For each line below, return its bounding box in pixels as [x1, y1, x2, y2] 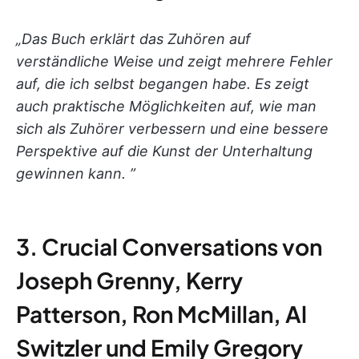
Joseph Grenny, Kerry [16, 265, 243, 294]
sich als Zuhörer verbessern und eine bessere [16, 119, 329, 137]
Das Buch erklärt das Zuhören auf [22, 30, 251, 47]
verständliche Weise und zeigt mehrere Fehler [16, 52, 333, 70]
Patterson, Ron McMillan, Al [16, 299, 307, 328]
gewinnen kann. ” [16, 164, 135, 182]
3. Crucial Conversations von [16, 232, 322, 260]
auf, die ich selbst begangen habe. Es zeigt [16, 75, 309, 92]
